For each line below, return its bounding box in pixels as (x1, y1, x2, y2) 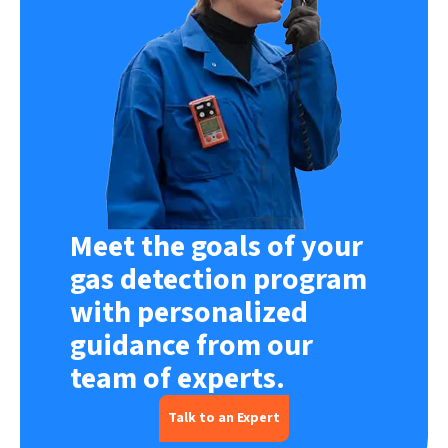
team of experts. (70, 357, 285, 401)
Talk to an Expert (168, 408, 280, 429)
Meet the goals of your (70, 225, 363, 269)
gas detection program (70, 258, 367, 302)
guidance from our (70, 324, 313, 368)
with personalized (70, 291, 308, 335)
